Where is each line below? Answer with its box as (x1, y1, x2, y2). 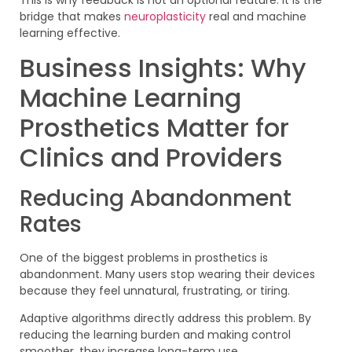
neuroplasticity (124, 9, 209, 25)
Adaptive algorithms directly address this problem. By (20, 310, 311, 326)
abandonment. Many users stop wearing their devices (20, 266, 315, 282)
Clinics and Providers (20, 139, 283, 175)
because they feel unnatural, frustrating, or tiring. (20, 282, 290, 299)
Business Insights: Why (20, 49, 306, 86)
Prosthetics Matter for (20, 109, 289, 145)
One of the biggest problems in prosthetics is (20, 249, 268, 266)
